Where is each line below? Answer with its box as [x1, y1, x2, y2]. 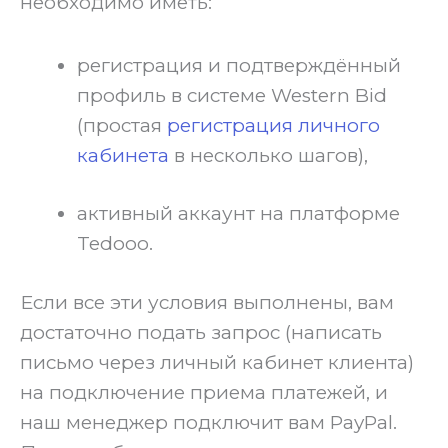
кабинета [77, 143, 169, 167]
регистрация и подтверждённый [77, 53, 401, 77]
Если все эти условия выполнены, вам [20, 290, 394, 314]
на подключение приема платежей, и [20, 380, 388, 404]
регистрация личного [167, 113, 380, 137]
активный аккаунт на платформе [77, 202, 400, 226]
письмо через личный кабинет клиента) [20, 350, 414, 374]
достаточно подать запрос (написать [20, 320, 382, 344]
